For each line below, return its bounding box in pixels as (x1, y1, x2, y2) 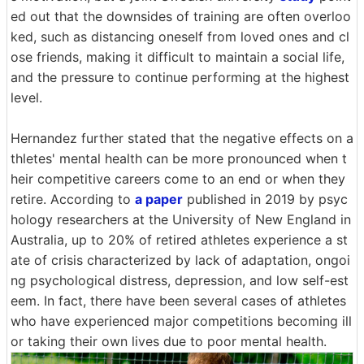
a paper (135, 191, 183, 208)
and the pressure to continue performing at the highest (11, 69, 349, 86)
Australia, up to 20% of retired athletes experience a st (11, 232, 348, 249)
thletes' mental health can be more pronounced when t (11, 150, 347, 167)
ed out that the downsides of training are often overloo (11, 8, 351, 25)
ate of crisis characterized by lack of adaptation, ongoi (11, 252, 350, 269)
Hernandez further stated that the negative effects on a (11, 130, 353, 147)
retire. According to (11, 191, 135, 208)
